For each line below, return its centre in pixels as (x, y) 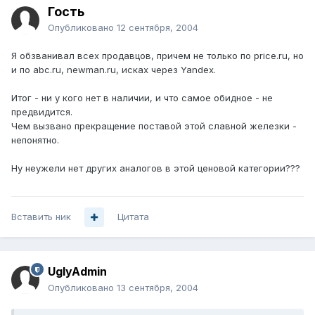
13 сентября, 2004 (157, 288)
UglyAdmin (77, 272)
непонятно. (35, 140)
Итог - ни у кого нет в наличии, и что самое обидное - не (142, 98)
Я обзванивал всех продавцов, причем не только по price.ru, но (157, 56)
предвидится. (42, 112)
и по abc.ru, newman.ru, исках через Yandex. (114, 70)
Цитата (133, 217)
